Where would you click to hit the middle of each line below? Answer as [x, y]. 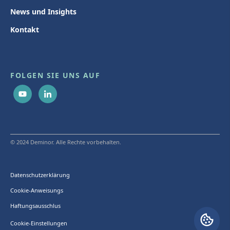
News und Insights [43, 11]
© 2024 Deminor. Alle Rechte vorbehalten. [66, 142]
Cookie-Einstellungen [39, 223]
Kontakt [25, 29]
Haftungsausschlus [35, 205]
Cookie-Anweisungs [37, 190]
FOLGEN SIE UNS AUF [55, 75]
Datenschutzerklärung [40, 175]
